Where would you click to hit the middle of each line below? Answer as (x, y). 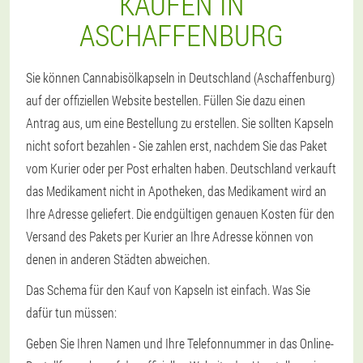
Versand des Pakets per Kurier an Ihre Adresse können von (170, 236)
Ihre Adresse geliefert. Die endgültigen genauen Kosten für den (180, 214)
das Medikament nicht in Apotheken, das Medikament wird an (176, 191)
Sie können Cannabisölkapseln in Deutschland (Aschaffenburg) (180, 77)
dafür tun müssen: (71, 312)
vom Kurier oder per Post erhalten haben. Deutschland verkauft (181, 168)
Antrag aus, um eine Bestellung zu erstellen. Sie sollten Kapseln (180, 123)
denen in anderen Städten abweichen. (118, 259)
